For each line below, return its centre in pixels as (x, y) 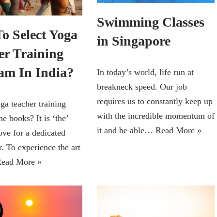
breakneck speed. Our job (142, 87)
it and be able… (126, 131)
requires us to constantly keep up (155, 101)
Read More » (178, 131)
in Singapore (133, 41)
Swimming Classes (150, 22)
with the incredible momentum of (155, 116)
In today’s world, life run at (145, 72)
